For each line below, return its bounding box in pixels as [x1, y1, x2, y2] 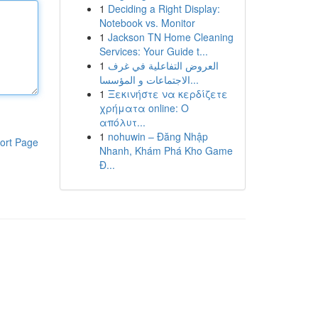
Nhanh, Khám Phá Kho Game [99, 143, 233, 158]
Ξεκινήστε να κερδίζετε [107, 87, 228, 101]
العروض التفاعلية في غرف [107, 58, 219, 72]
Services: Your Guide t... [99, 44, 208, 58]
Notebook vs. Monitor [99, 16, 195, 30]
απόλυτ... [99, 115, 146, 129]
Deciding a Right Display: [107, 1, 220, 16]
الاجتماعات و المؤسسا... [190, 72, 199, 87]
